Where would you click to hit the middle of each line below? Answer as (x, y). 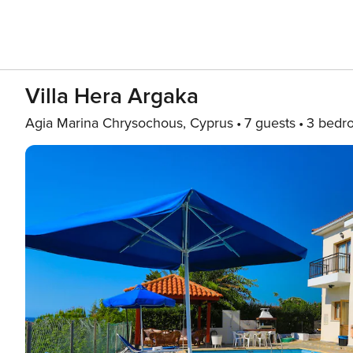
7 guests (270, 123)
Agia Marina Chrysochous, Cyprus (129, 123)
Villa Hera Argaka (112, 96)
